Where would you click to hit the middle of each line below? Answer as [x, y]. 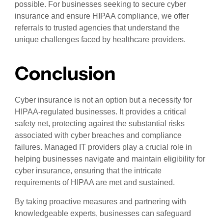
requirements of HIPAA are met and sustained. [95, 183]
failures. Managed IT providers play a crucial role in [103, 147]
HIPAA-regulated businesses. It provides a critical [100, 112]
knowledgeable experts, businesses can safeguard [103, 213]
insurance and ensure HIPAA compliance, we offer [102, 16]
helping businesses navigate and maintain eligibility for [110, 159]
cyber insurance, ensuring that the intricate [88, 171]
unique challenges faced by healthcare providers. [100, 39]
